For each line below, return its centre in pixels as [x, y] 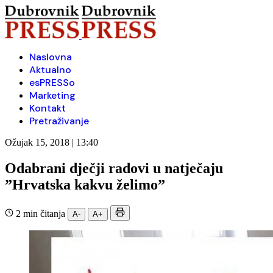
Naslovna [51, 57]
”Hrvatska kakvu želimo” [85, 184]
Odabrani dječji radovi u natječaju [114, 168]
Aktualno [50, 70]
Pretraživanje [59, 121]
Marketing [52, 95]
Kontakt [48, 108]
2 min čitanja [41, 213]
